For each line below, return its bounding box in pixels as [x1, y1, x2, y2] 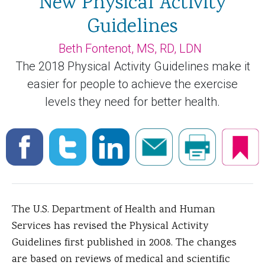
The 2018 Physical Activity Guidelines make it [15, 59, 250, 74]
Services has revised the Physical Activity [12, 219, 208, 235]
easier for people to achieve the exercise [27, 77, 238, 92]
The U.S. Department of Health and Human [12, 202, 215, 218]
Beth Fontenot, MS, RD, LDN [59, 41, 202, 56]
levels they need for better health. [45, 95, 220, 109]
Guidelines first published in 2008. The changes [12, 235, 237, 251]
